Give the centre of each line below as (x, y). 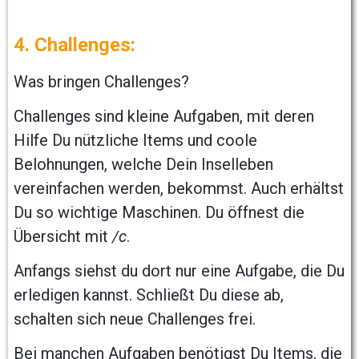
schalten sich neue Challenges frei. (137, 319)
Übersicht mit (63, 236)
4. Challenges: (75, 44)
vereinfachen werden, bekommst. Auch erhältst (179, 188)
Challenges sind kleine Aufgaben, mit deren (164, 116)
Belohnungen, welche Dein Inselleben (143, 164)
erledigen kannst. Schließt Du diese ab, (149, 294)
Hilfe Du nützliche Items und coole (135, 140)
